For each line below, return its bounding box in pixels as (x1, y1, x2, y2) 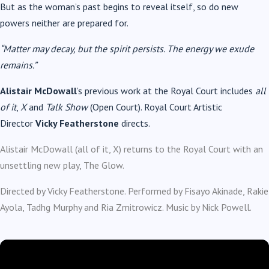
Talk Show (46, 101, 88, 113)
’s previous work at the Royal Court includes (77, 85, 255, 97)
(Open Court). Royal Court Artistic (88, 101, 222, 113)
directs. (119, 117, 150, 130)
